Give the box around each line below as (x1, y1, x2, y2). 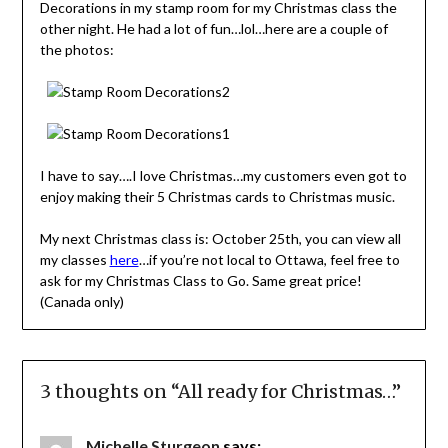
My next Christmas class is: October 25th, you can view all (39, 230, 401, 248)
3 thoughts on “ (39, 379, 178, 403)
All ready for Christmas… (177, 379, 392, 403)
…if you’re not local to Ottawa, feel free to (138, 251, 400, 269)
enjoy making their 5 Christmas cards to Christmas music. (39, 188, 395, 206)
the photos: (39, 41, 114, 59)
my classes (39, 251, 110, 269)
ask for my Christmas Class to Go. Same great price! (39, 272, 362, 290)
